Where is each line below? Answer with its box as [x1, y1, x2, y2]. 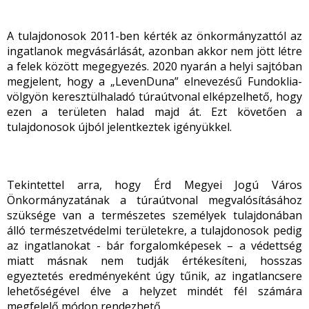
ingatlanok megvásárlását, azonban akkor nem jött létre [7, 43, 302, 59]
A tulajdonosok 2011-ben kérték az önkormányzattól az [7, 28, 302, 43]
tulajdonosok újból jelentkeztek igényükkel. [7, 119, 232, 134]
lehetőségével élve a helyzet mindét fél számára [7, 283, 302, 299]
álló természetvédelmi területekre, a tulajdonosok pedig [7, 223, 302, 238]
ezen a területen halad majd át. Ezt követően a [7, 104, 302, 119]
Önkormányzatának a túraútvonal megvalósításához [7, 192, 302, 208]
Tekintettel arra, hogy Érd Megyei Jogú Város [7, 177, 302, 192]
